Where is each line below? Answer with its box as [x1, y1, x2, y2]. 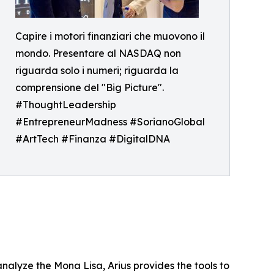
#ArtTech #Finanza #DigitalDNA [15, 133, 170, 145]
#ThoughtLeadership [15, 98, 116, 111]
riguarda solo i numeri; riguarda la [15, 64, 179, 76]
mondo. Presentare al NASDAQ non [15, 47, 181, 59]
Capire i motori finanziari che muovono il [15, 30, 205, 42]
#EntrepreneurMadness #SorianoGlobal [15, 116, 205, 128]
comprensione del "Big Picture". [15, 81, 164, 94]
